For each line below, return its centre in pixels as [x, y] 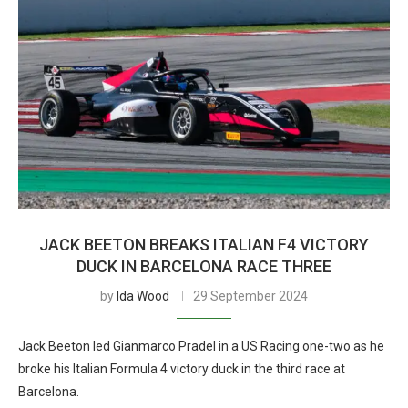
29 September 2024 [250, 296]
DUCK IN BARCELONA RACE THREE [204, 266]
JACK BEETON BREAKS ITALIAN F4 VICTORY [204, 245]
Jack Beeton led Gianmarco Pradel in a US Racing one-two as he [201, 346]
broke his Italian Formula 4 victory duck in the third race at [182, 369]
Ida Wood [143, 296]
